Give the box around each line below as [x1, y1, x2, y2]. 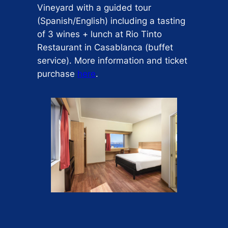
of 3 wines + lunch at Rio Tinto [37, 29, 162, 40]
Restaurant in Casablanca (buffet [37, 42, 174, 53]
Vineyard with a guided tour [37, 3, 152, 13]
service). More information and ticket [37, 55, 188, 66]
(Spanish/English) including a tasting [37, 16, 186, 26]
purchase [37, 69, 78, 79]
